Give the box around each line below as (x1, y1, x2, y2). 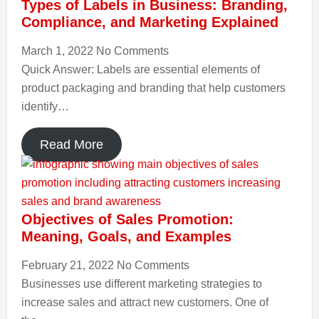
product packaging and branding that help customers (21, 82, 286, 94)
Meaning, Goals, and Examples (21, 229, 231, 244)
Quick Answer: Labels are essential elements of (21, 63, 260, 75)
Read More (39, 137, 103, 152)
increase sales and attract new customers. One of (21, 296, 268, 308)
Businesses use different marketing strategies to (21, 278, 262, 290)
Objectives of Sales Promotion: (21, 211, 234, 227)
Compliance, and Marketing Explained (21, 14, 278, 30)
